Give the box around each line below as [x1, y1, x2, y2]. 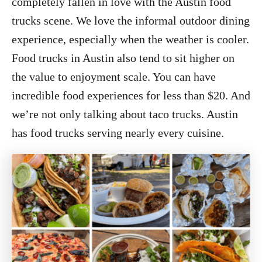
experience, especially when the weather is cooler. [12, 32, 249, 46]
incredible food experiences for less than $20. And [12, 88, 250, 102]
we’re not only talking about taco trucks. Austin [12, 107, 238, 120]
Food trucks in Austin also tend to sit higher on [12, 51, 235, 64]
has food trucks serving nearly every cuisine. [12, 126, 224, 139]
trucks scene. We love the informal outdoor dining [12, 13, 250, 27]
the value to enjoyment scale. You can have [12, 70, 216, 83]
